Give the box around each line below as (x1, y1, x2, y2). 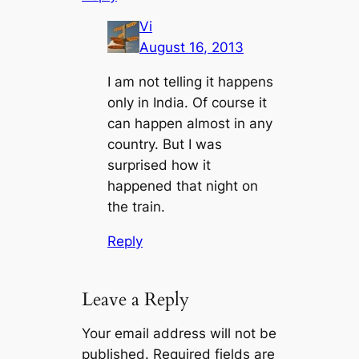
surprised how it (107, 157, 212, 174)
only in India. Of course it (107, 95, 268, 111)
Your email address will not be (82, 325, 277, 342)
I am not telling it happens (107, 74, 274, 91)
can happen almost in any (107, 115, 273, 132)
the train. (107, 199, 166, 216)
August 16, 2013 (139, 39, 244, 56)
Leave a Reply (82, 286, 190, 312)
